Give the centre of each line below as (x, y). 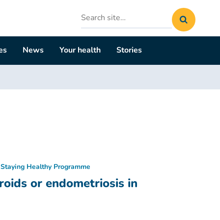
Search (93, 13)
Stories (129, 50)
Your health (80, 50)
